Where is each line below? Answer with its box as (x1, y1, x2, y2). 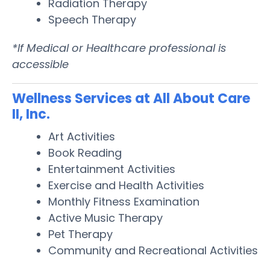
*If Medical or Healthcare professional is (12, 40, 226, 55)
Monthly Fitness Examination (48, 193, 199, 209)
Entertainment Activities (48, 161, 175, 177)
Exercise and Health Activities (48, 177, 204, 193)
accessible (12, 56, 69, 72)
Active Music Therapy (48, 210, 163, 225)
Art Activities (48, 128, 115, 144)
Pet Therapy (48, 226, 113, 242)
